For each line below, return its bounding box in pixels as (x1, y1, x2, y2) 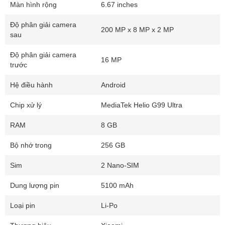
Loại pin (10, 201, 35, 210)
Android (101, 81, 126, 89)
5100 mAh (101, 181, 134, 190)
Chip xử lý (10, 101, 42, 109)
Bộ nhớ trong (10, 141, 52, 150)
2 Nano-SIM (101, 161, 139, 170)
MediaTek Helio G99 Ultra (101, 101, 182, 109)
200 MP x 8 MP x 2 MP (101, 26, 174, 34)
